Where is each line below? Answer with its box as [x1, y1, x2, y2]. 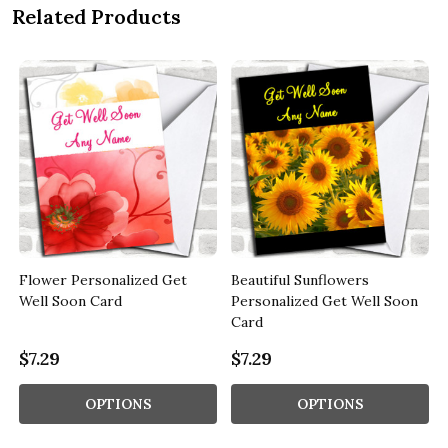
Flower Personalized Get [19, 270, 187, 289]
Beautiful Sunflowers [231, 270, 369, 289]
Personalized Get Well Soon [231, 291, 418, 310]
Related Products [12, 3, 181, 29]
